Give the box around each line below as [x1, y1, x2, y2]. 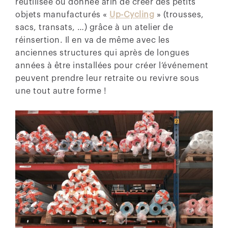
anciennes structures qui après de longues [15, 48, 190, 57]
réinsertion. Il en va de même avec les [15, 36, 169, 44]
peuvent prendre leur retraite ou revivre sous [15, 74, 199, 82]
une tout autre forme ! [15, 87, 106, 95]
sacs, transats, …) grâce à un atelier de [15, 23, 173, 32]
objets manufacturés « [15, 10, 109, 19]
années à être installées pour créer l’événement [15, 61, 209, 70]
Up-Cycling [109, 10, 154, 19]
